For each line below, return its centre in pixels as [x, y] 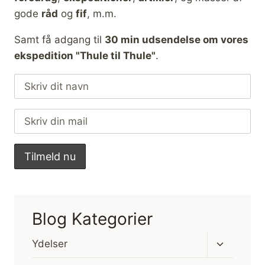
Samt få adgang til [59, 40]
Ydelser [50, 244]
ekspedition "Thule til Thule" [85, 56]
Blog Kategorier [92, 219]
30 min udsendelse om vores [177, 40]
